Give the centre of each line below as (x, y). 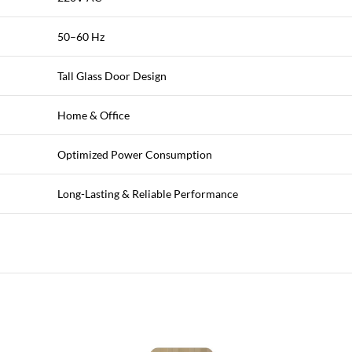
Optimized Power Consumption (135, 154)
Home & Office (93, 115)
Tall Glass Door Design (112, 76)
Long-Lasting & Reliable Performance (148, 194)
